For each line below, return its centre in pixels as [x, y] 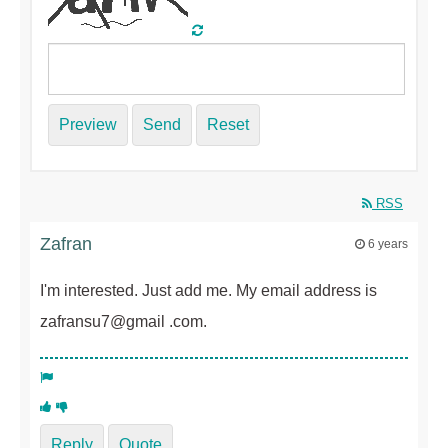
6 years [388, 244]
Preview [88, 125]
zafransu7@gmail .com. [123, 322]
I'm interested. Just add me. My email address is [208, 291]
